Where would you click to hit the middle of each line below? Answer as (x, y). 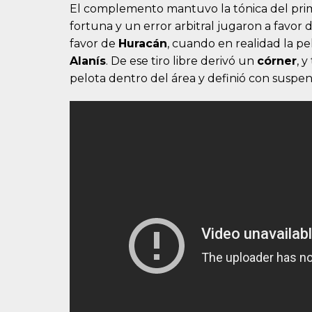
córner (277, 61)
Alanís (88, 61)
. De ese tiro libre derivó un (181, 61)
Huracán (143, 44)
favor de (94, 44)
